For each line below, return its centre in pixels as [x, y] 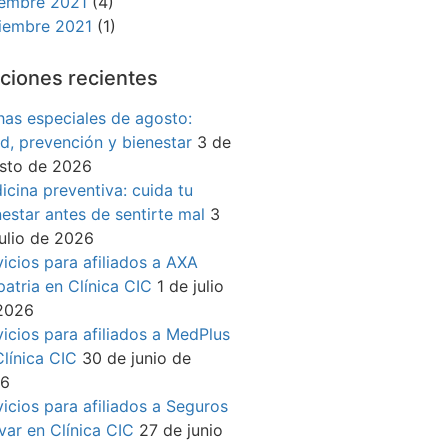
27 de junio [181, 430]
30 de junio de [137, 358]
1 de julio [191, 286]
